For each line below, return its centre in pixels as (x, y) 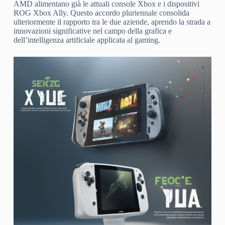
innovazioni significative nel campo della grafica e (92, 31)
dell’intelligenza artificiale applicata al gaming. (87, 40)
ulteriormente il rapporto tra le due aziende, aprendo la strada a (112, 22)
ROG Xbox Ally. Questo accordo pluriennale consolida (101, 13)
